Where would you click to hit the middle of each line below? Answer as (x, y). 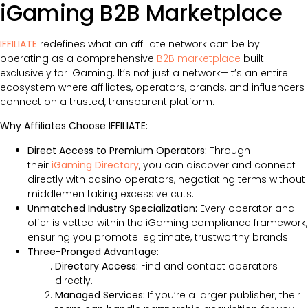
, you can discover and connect (217, 165)
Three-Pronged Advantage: (93, 251)
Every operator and (246, 208)
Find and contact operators (208, 266)
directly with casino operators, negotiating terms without (166, 179)
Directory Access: (97, 266)
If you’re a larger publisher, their (223, 295)
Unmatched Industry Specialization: (112, 208)
